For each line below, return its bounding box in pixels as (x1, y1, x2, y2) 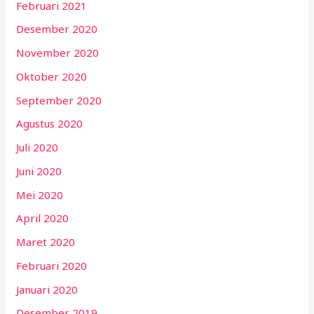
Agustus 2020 (16, 116, 83, 131)
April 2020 (16, 211, 69, 226)
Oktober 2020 (16, 69, 88, 83)
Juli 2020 (16, 140, 59, 155)
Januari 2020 (16, 282, 78, 296)
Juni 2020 (16, 163, 62, 178)
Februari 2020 (16, 258, 88, 273)
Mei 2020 (16, 187, 64, 202)
